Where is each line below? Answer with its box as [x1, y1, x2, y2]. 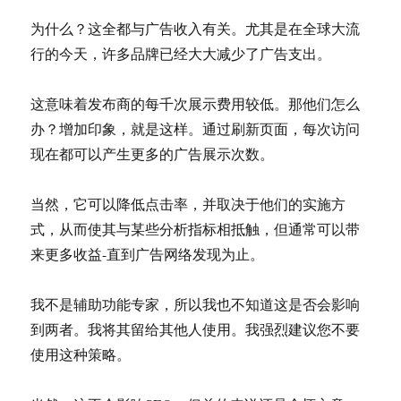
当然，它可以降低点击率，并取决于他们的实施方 [30, 194, 346, 213]
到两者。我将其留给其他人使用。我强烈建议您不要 [30, 320, 361, 338]
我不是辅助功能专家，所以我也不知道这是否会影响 [30, 294, 361, 313]
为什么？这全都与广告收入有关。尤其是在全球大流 [30, 19, 361, 38]
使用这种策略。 [30, 345, 132, 363]
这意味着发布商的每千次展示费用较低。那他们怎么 [30, 94, 361, 113]
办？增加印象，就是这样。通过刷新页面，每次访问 [30, 119, 361, 138]
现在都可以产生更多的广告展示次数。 [30, 144, 275, 163]
